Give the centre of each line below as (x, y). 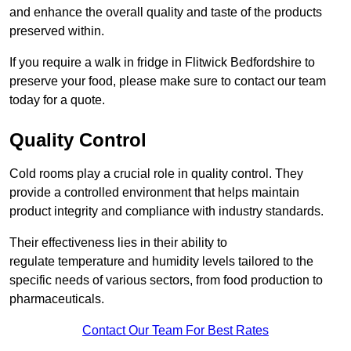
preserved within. (57, 31)
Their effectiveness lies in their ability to (118, 243)
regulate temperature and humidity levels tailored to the (161, 262)
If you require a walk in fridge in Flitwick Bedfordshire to (162, 63)
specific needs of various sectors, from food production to (166, 280)
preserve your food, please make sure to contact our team (168, 81)
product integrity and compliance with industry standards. (166, 212)
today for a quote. (57, 100)
